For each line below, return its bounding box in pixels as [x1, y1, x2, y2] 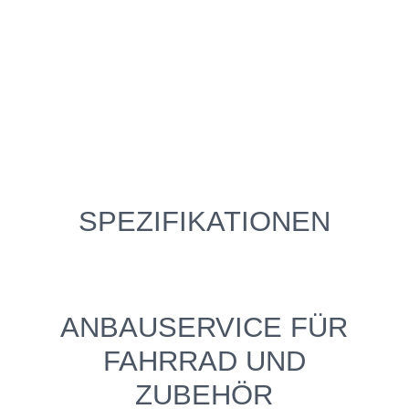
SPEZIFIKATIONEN [79, 205, 330, 237]
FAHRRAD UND [102, 344, 306, 377]
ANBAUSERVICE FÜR [60, 310, 349, 343]
